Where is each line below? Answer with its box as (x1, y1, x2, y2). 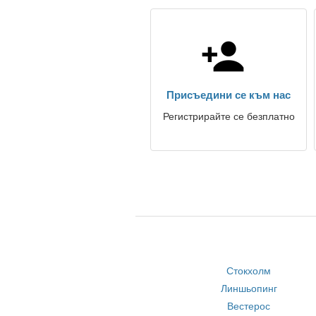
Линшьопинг (220, 283, 277, 294)
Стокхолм (226, 265, 272, 276)
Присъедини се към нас (166, 89, 291, 101)
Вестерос (227, 300, 271, 312)
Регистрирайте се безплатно (162, 111, 295, 122)
